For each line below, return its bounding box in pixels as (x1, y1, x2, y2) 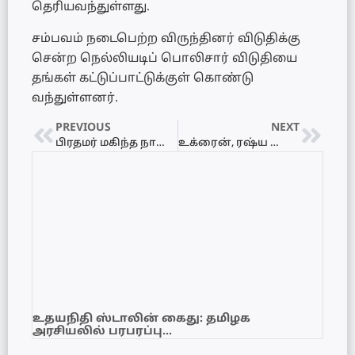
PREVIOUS (55, 120, 111, 135)
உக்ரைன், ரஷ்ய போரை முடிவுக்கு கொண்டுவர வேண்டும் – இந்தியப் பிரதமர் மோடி (269, 136, 279, 150)
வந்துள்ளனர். (32, 90, 118, 106)
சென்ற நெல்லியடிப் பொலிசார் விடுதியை (32, 51, 297, 67)
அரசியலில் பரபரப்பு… (32, 324, 172, 338)
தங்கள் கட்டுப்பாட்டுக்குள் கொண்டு (32, 71, 254, 86)
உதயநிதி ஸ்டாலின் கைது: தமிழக (32, 311, 250, 326)
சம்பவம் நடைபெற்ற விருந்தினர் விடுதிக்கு (32, 31, 300, 47)
